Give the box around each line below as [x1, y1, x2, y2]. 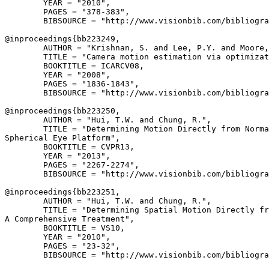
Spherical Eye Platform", [5, 133, 120, 142]
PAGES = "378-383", [5, 7, 130, 16]
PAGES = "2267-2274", [5, 160, 139, 169]
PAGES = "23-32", [5, 241, 120, 250]
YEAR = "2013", [5, 151, 110, 160]
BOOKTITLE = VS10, [5, 223, 125, 232]
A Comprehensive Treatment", [5, 214, 134, 223]
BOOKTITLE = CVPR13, [5, 142, 134, 151]
